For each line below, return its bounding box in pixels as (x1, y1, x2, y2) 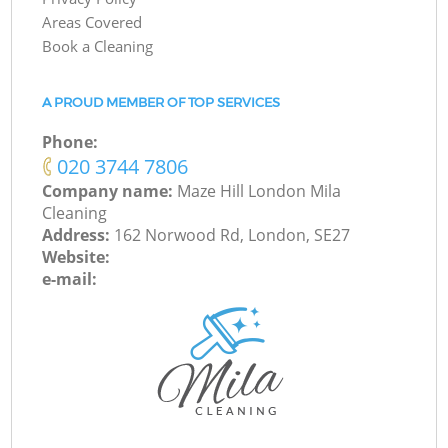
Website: (42, 246, 111, 269)
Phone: (42, 131, 99, 154)
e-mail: (42, 268, 98, 291)
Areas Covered (42, 12, 143, 33)
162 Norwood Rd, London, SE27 (114, 224, 351, 247)
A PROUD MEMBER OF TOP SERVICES (42, 94, 281, 110)
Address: (42, 224, 115, 247)
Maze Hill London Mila (177, 180, 342, 203)
